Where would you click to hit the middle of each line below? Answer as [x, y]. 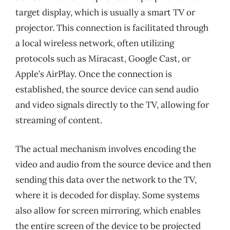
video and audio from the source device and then [113, 164]
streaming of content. [59, 120]
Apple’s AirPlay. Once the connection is [94, 74]
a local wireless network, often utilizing [95, 43]
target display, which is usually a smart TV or [105, 12]
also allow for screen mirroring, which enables [108, 210]
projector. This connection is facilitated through [112, 28]
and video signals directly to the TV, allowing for [112, 105]
